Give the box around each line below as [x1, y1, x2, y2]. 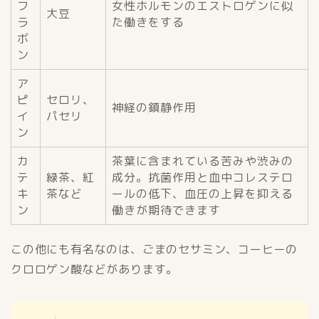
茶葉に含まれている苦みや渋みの [112, 153, 293, 169]
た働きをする [112, 14, 184, 31]
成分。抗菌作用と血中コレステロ [112, 169, 293, 186]
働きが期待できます [112, 202, 221, 219]
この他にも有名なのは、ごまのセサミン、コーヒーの [11, 241, 298, 258]
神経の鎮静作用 [112, 100, 197, 116]
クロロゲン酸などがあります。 [11, 261, 179, 278]
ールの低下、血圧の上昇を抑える [112, 186, 293, 202]
